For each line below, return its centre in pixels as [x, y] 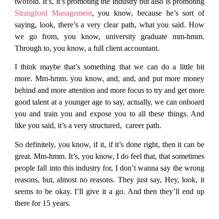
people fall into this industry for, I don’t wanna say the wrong [109, 168]
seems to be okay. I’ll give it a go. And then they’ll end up [109, 191]
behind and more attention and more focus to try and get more [109, 90]
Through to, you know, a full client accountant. [87, 48]
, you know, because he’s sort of [148, 13]
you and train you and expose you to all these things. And [109, 114]
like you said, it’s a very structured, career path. [88, 126]
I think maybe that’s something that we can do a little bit [109, 67]
